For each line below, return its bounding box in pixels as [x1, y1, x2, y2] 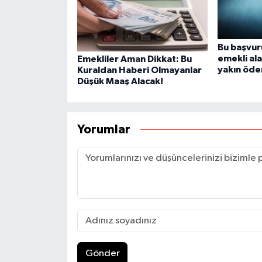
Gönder [85, 249, 120, 259]
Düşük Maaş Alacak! [77, 77, 163, 87]
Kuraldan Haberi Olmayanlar [77, 65, 202, 75]
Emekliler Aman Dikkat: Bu [77, 54, 192, 64]
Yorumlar [77, 123, 130, 136]
